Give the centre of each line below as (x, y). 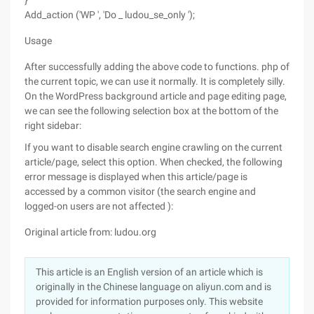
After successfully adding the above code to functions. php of (157, 67)
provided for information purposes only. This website (149, 301)
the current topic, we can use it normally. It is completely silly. (155, 81)
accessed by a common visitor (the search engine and (140, 191)
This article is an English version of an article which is (149, 272)
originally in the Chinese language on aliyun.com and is (153, 287)
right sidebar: (53, 125)
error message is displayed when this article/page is (136, 177)
